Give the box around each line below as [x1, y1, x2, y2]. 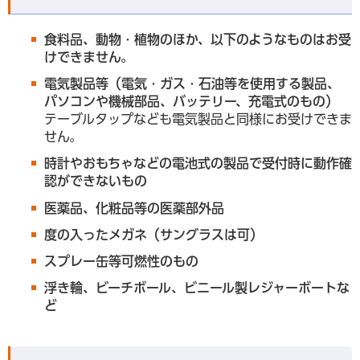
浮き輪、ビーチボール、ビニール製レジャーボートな [44, 281, 350, 295]
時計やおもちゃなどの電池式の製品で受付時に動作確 [44, 157, 352, 170]
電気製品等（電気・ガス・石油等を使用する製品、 [44, 77, 340, 91]
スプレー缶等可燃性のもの [44, 254, 198, 268]
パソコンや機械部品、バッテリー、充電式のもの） [44, 95, 338, 108]
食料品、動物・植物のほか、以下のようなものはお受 [44, 33, 351, 46]
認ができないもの [44, 174, 147, 188]
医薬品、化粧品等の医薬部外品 [44, 201, 224, 215]
